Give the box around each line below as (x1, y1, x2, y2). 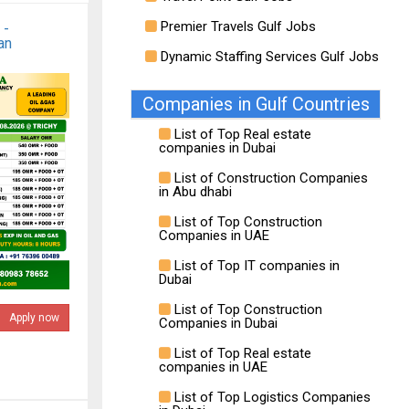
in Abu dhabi (159, 184, 232, 200)
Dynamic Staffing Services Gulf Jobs (157, 48, 379, 65)
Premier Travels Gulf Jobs (157, 18, 316, 35)
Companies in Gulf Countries (142, 93, 370, 115)
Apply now (8, 311, 59, 324)
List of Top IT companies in (171, 257, 340, 274)
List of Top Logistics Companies (171, 389, 371, 405)
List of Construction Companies (171, 170, 368, 186)
